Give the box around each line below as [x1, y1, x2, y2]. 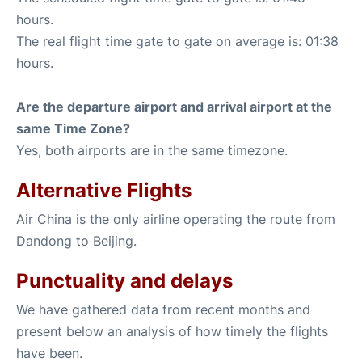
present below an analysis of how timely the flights [16, 323, 328, 339]
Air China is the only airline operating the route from [16, 211, 335, 227]
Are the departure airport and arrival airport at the [16, 99, 332, 115]
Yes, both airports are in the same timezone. [16, 142, 288, 158]
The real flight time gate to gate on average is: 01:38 [16, 33, 339, 49]
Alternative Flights [16, 179, 192, 202]
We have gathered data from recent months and [16, 301, 310, 318]
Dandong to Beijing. [16, 233, 137, 249]
